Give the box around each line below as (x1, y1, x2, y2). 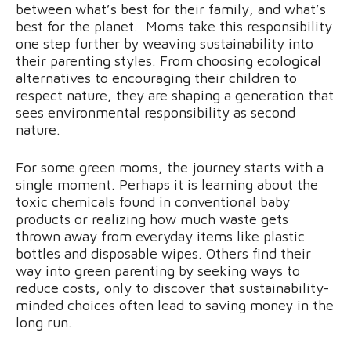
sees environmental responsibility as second (16, 103, 295, 121)
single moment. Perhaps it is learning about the (16, 175, 318, 193)
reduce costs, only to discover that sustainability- (16, 279, 329, 296)
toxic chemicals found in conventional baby (16, 193, 290, 210)
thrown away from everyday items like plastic (16, 227, 305, 244)
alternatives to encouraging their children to (16, 69, 297, 86)
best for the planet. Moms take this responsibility (16, 17, 332, 34)
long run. (16, 313, 76, 331)
